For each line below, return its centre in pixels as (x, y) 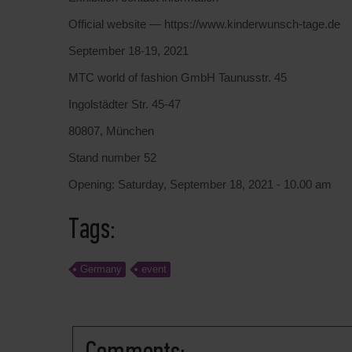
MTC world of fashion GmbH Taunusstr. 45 (178, 77)
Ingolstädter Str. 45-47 (125, 104)
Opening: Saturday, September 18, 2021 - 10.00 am (200, 184)
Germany (101, 269)
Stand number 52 (112, 158)
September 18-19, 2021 (128, 51)
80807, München (111, 131)
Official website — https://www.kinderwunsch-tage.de (204, 24)
